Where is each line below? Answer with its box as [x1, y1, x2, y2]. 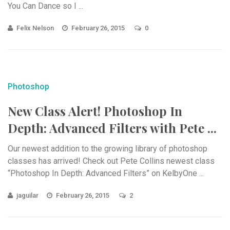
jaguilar [16, 191, 39, 199]
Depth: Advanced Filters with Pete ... [8, 119, 217, 136]
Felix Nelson [16, 24, 54, 32]
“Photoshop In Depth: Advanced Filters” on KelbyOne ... [8, 168, 204, 178]
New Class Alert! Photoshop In [8, 102, 182, 119]
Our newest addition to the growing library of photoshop [8, 143, 207, 154]
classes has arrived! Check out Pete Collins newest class [8, 156, 215, 166]
